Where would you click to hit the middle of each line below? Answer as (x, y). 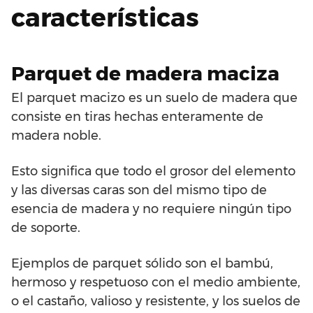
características (105, 18)
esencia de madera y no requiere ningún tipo (151, 209)
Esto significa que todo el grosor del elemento (153, 172)
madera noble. (56, 136)
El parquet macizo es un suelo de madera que (154, 98)
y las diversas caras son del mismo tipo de (139, 190)
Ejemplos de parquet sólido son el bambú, (142, 264)
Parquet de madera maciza (145, 74)
